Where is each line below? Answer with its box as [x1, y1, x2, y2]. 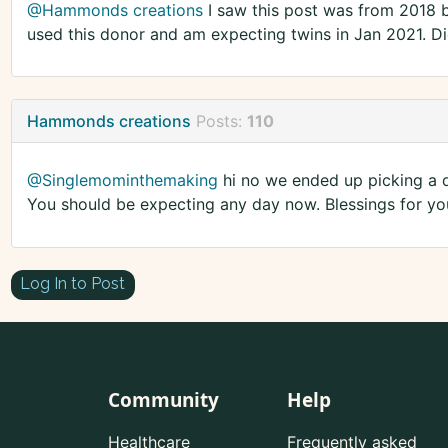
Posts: [195, 111, 247, 132]
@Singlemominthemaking [26, 170, 218, 191]
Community [107, 387, 219, 413]
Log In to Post [20, 274, 126, 294]
